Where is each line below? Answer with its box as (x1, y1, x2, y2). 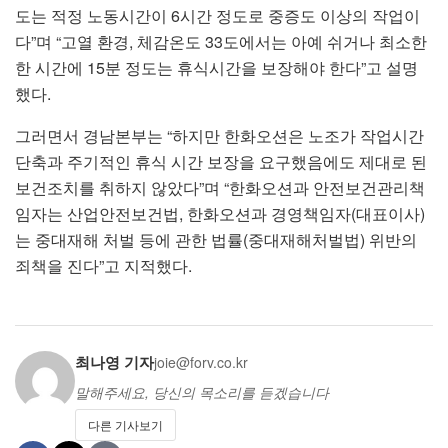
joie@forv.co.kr (154, 352, 248, 373)
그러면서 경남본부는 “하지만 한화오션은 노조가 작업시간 (15, 124, 424, 148)
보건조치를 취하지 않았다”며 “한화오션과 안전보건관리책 (15, 176, 425, 200)
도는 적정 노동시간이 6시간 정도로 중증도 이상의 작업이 (15, 4, 420, 28)
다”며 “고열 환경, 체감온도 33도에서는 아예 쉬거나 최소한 (15, 30, 427, 54)
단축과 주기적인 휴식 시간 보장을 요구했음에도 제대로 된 (15, 150, 427, 174)
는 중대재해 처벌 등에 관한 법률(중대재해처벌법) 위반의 (15, 228, 417, 252)
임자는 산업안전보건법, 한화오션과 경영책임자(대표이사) (15, 202, 425, 226)
